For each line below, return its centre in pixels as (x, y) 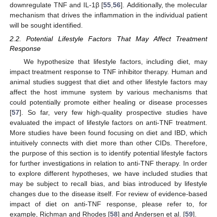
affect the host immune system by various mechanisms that (108, 92)
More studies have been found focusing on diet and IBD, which (108, 133)
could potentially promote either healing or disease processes (108, 102)
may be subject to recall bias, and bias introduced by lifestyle (108, 184)
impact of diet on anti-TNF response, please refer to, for (108, 204)
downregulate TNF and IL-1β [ (57, 5)
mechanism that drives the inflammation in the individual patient (108, 15)
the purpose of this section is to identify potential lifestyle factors (108, 153)
